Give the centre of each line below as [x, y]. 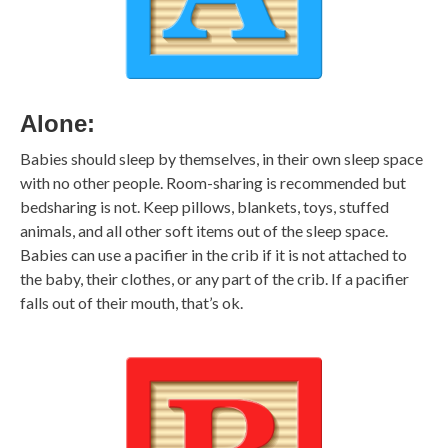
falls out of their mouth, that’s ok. [131, 303]
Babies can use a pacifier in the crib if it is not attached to [213, 255]
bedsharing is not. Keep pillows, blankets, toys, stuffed [204, 207]
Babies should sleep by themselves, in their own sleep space [221, 159]
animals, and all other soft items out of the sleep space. [204, 231]
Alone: [57, 124]
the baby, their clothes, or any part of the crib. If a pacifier [214, 279]
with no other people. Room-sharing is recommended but [213, 183]
